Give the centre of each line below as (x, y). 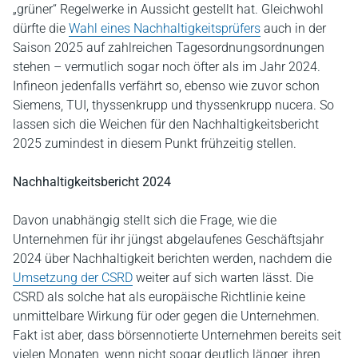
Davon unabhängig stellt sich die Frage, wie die (145, 220)
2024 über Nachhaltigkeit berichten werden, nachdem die (172, 258)
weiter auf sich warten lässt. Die (223, 277)
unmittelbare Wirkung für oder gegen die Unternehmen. (166, 316)
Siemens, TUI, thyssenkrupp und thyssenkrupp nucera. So (173, 105)
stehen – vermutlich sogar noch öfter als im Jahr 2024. (167, 66)
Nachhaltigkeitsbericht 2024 (92, 181)
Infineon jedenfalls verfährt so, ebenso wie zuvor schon (166, 86)
